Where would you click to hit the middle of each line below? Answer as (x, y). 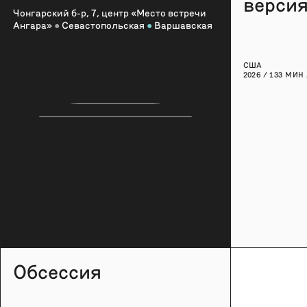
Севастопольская (103, 25)
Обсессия (57, 270)
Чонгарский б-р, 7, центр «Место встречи (110, 12)
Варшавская (182, 25)
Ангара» (34, 25)
